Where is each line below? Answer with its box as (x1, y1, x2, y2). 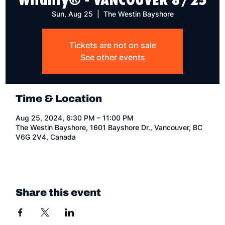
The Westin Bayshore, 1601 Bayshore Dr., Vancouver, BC (16, 123, 203, 132)
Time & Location (16, 93, 102, 104)
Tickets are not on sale (69, 40, 156, 50)
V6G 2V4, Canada (16, 133, 76, 141)
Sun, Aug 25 (51, 10, 93, 18)
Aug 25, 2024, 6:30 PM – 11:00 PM (16, 114, 134, 122)
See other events (80, 52, 145, 62)
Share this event (16, 187, 101, 198)
